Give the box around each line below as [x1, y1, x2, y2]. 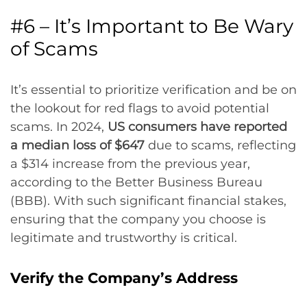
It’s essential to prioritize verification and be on [10, 82, 297, 98]
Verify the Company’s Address [10, 269, 238, 287]
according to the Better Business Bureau [10, 175, 262, 191]
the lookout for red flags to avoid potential [10, 101, 269, 116]
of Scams [10, 37, 98, 61]
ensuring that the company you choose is [10, 212, 266, 228]
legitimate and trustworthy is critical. [10, 230, 237, 246]
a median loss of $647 [10, 138, 145, 153]
